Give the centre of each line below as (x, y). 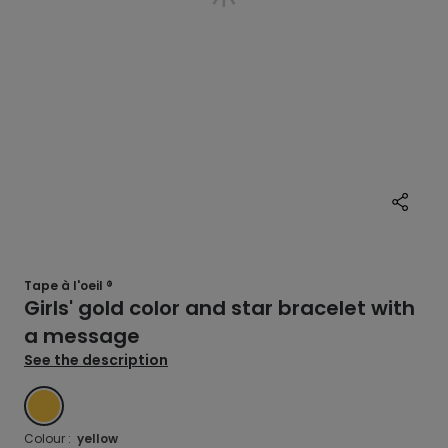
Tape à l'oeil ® (68, 285)
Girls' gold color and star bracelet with (219, 308)
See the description (96, 360)
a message (82, 336)
